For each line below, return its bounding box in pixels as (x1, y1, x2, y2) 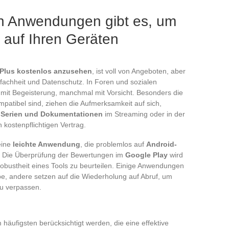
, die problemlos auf (80, 140, 146, 148)
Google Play (125, 150, 168, 159)
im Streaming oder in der (103, 109, 185, 118)
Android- (146, 140, 177, 148)
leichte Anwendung (13, 140, 80, 148)
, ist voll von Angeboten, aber (92, 66, 186, 75)
